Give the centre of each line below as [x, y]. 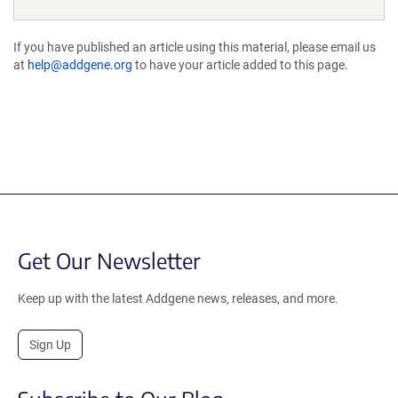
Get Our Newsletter [109, 260]
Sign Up [50, 345]
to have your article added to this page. [240, 65]
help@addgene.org [80, 65]
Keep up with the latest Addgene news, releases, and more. [178, 298]
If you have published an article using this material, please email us [195, 47]
